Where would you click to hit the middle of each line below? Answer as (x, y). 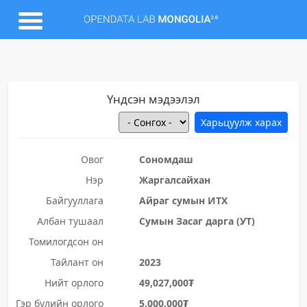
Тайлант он (77, 262)
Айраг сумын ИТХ (183, 200)
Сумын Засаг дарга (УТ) (197, 221)
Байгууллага (74, 200)
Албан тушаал (70, 221)
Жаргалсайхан (174, 180)
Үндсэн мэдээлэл (153, 99)
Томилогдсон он (66, 242)
